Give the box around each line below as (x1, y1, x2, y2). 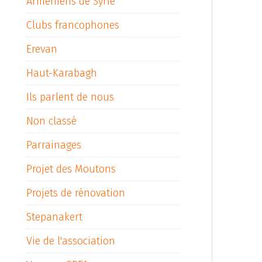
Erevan (26, 43, 57, 56)
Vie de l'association (26, 235, 115, 247)
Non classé (26, 115, 77, 127)
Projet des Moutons (26, 163, 116, 175)
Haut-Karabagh (26, 67, 97, 80)
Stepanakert (26, 211, 82, 223)
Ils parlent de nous (26, 91, 114, 104)
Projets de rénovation (26, 187, 125, 199)
